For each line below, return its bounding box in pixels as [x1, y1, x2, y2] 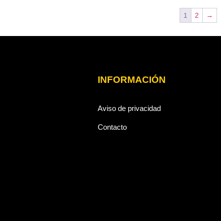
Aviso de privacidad [97, 104, 161, 112]
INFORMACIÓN [97, 74, 166, 85]
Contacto [97, 123, 127, 131]
